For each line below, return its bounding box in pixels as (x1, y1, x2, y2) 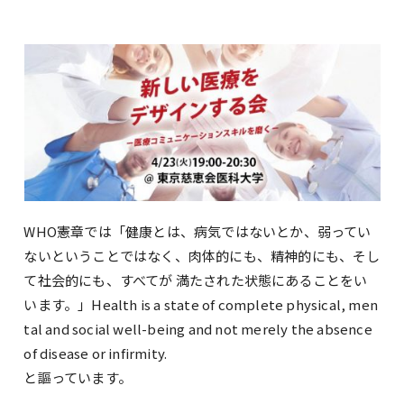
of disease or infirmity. (23, 344, 168, 363)
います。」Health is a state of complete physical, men (23, 295, 379, 314)
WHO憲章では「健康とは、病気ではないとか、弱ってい (23, 222, 372, 241)
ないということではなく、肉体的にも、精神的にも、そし (23, 246, 381, 265)
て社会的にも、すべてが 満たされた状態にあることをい (23, 271, 368, 289)
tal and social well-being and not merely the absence (23, 319, 372, 338)
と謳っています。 (23, 368, 133, 387)
